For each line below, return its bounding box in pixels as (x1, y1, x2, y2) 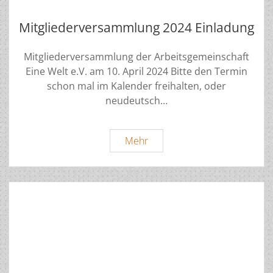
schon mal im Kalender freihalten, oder (47, 79, 226, 93)
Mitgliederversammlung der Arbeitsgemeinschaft (24, 50, 249, 64)
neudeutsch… (105, 94, 168, 108)
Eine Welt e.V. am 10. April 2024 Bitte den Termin (26, 65, 247, 79)
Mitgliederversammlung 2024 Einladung (19, 19, 254, 37)
